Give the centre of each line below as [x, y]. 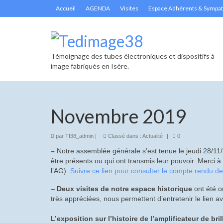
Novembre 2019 [118, 116]
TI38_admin [79, 136]
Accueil [66, 8]
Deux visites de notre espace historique [124, 188]
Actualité [153, 136]
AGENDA [98, 8]
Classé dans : [124, 136]
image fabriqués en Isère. [90, 66]
